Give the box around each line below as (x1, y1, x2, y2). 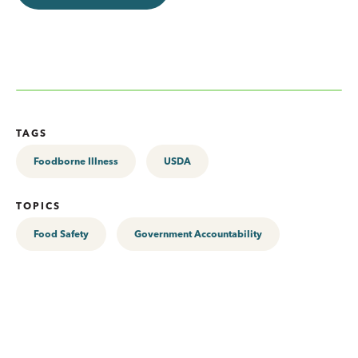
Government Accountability (134, 228, 262, 240)
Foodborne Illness (34, 155, 118, 167)
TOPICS (16, 200, 61, 212)
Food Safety (34, 228, 89, 240)
